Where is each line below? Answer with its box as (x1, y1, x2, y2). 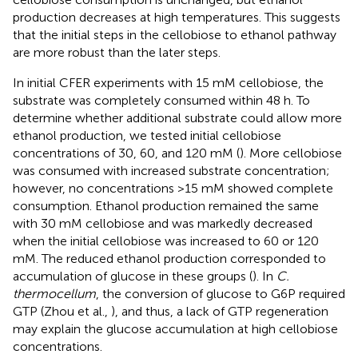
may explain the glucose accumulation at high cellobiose (13, 320, 338, 336)
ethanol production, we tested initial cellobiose (13, 127, 281, 143)
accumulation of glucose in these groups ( (13, 268, 253, 284)
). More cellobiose (240, 145, 342, 161)
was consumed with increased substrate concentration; (13, 162, 330, 178)
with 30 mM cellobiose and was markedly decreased (13, 215, 312, 231)
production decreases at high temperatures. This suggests (13, 9, 340, 25)
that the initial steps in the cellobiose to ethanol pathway (13, 26, 336, 42)
